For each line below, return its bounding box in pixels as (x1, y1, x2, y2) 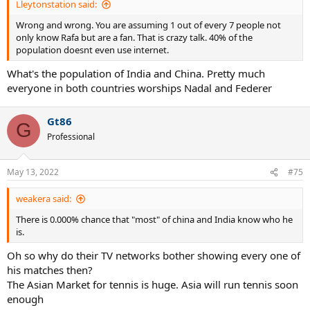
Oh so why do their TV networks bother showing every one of (7, 248, 300, 262)
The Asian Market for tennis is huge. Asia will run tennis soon (7, 277, 298, 291)
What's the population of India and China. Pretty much (7, 66, 265, 80)
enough (7, 291, 44, 306)
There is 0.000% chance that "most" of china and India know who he (16, 213, 293, 226)
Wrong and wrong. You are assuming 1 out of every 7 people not (16, 19, 281, 31)
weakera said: (16, 192, 71, 205)
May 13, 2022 (7, 166, 59, 178)
